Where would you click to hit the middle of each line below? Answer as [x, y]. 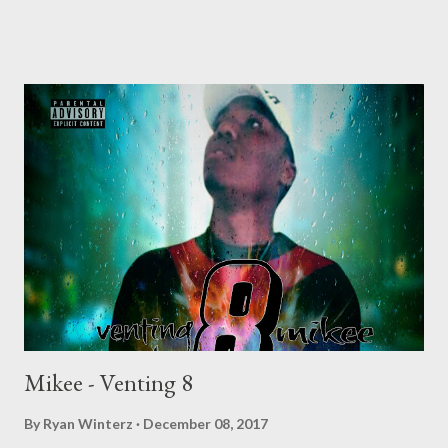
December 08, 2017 [205, 423]
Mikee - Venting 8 [108, 382]
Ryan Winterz [88, 423]
